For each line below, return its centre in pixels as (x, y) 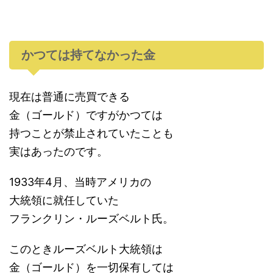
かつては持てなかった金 (88, 55)
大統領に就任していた (64, 200)
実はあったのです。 (58, 152)
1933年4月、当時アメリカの (80, 182)
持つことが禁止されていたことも (91, 133)
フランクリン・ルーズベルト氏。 (91, 219)
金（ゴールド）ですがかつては (86, 115)
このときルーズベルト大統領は (86, 249)
